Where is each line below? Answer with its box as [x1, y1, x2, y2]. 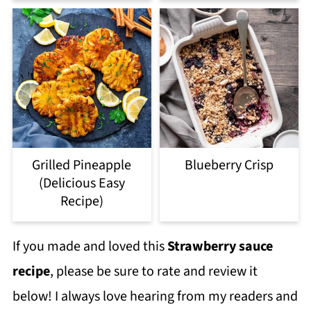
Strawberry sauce [167, 236, 273, 256]
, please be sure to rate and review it [49, 261, 258, 281]
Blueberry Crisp [185, 155, 274, 175]
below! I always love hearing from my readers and [12, 286, 298, 306]
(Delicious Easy [38, 173, 125, 193]
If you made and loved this [12, 236, 167, 256]
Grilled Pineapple [32, 155, 132, 175]
